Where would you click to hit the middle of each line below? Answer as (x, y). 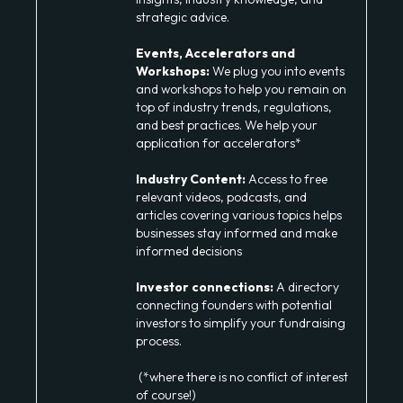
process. (159, 341)
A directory (306, 287)
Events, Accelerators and (215, 54)
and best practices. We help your (227, 125)
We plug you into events (277, 72)
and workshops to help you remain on (241, 90)
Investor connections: (205, 287)
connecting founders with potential (234, 305)
